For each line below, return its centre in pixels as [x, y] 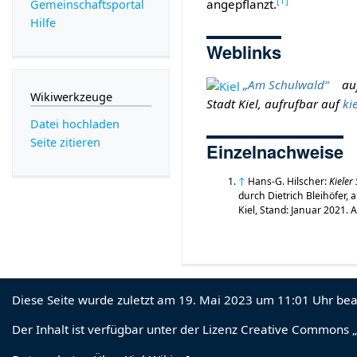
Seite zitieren [65, 143]
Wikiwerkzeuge [71, 96]
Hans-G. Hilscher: [289, 182]
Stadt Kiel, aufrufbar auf [275, 104]
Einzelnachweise [275, 152]
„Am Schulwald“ [286, 85]
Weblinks [244, 52]
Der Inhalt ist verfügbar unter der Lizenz [127, 330]
